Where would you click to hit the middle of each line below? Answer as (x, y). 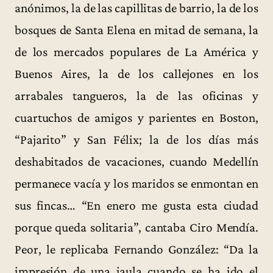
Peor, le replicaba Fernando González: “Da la (136, 250)
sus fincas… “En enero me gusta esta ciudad (136, 206)
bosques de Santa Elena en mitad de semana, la (136, 30)
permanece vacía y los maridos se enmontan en (136, 184)
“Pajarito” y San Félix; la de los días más (136, 140)
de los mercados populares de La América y (136, 52)
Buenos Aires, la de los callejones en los (136, 74)
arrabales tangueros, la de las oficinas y (136, 96)
